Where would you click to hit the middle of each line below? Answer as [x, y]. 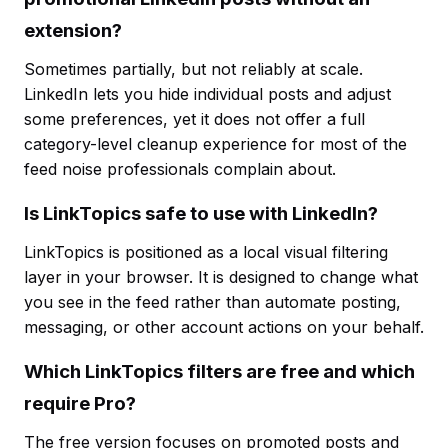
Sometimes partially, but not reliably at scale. [193, 69]
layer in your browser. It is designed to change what [221, 277]
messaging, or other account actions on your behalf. [224, 327]
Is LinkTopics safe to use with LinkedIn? [201, 214]
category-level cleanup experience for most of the [215, 144]
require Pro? [80, 404]
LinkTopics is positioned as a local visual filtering [206, 252]
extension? [73, 31]
